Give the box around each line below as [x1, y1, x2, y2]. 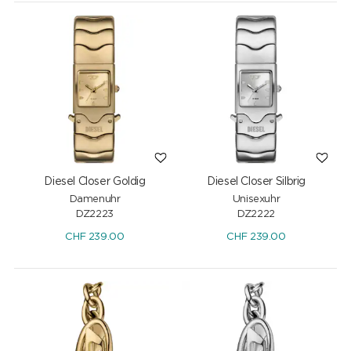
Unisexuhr [232, 194, 280, 204]
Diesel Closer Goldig [44, 175, 146, 187]
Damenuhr [69, 194, 121, 204]
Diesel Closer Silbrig [207, 175, 306, 187]
